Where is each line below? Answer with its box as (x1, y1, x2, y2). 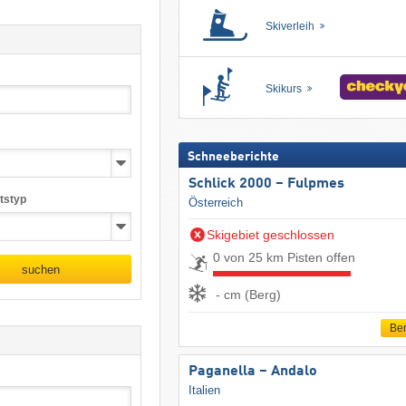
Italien (188, 382, 220, 397)
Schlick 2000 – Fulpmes (188, 176, 344, 191)
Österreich (188, 195, 243, 209)
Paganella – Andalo (188, 363, 317, 379)
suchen (22, 262, 61, 276)
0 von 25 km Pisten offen (212, 249, 355, 265)
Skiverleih (265, 20, 317, 33)
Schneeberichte (187, 150, 279, 163)
